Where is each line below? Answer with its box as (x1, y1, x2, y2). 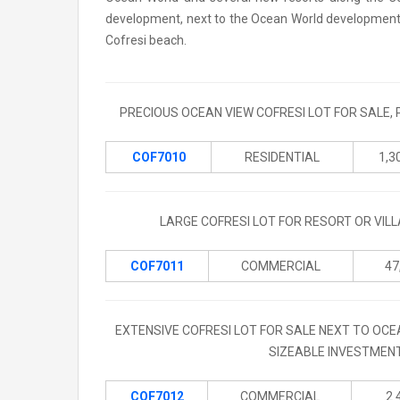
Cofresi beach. (105, 32, 187, 47)
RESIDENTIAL (245, 149, 320, 164)
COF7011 (130, 258, 184, 273)
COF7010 (131, 149, 186, 164)
